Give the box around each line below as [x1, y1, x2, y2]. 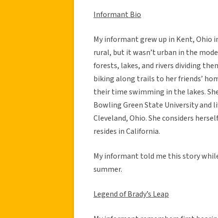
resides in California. [93, 126, 160, 137]
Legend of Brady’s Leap [93, 188, 169, 200]
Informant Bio [93, 9, 141, 20]
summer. [93, 163, 122, 175]
